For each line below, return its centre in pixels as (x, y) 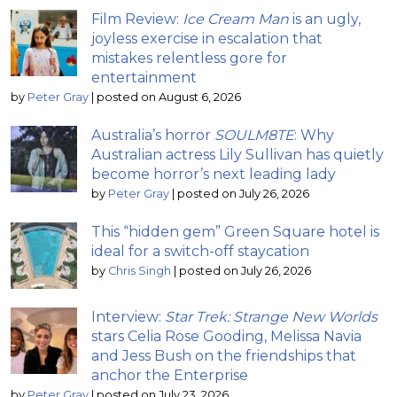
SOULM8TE (254, 135)
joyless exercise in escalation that (207, 38)
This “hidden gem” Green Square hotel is (235, 231)
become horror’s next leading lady (214, 174)
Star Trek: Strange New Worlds (271, 316)
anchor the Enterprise (170, 375)
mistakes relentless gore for (189, 58)
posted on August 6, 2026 (169, 97)
